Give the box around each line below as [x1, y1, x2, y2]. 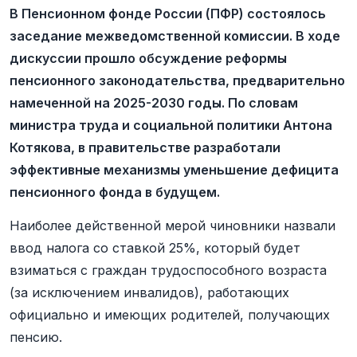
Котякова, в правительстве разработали [10, 139, 280, 155]
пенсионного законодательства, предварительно [10, 73, 345, 88]
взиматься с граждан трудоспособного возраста [10, 262, 327, 278]
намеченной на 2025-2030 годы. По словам [10, 95, 298, 111]
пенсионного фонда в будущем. [10, 184, 220, 200]
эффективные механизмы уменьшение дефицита [10, 162, 339, 178]
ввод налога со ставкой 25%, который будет [10, 240, 300, 256]
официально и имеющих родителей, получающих [10, 307, 330, 323]
